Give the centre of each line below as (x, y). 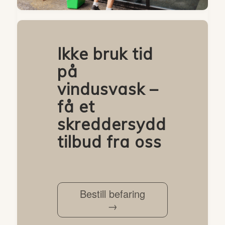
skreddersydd (111, 124)
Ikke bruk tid (105, 53)
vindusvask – (107, 89)
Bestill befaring (112, 193)
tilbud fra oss (109, 141)
